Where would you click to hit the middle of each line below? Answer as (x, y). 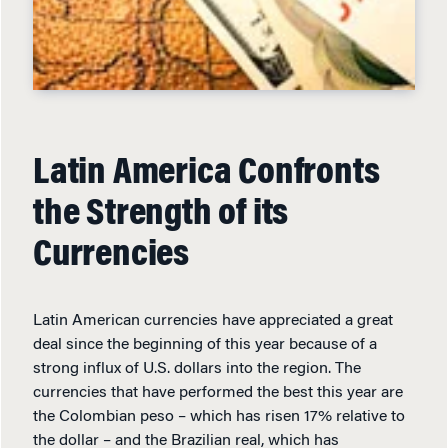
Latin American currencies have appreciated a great (213, 321)
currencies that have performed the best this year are (218, 393)
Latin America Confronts (206, 174)
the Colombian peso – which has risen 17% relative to (219, 417)
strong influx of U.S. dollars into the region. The (197, 369)
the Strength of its (161, 215)
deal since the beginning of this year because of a (205, 345)
